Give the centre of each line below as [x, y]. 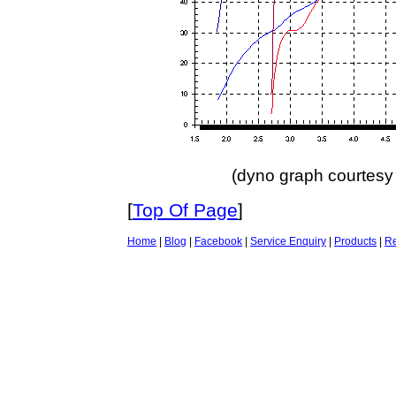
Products [355, 241]
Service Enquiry [288, 241]
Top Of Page [185, 210]
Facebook [218, 241]
